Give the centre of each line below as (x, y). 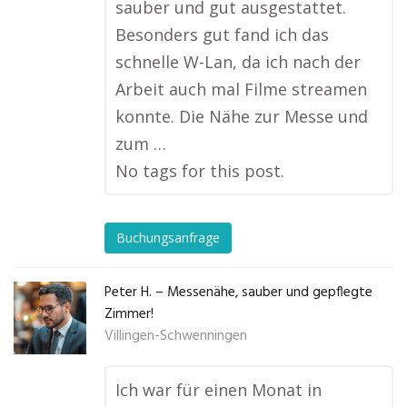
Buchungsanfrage (168, 238)
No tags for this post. (200, 171)
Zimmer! (129, 314)
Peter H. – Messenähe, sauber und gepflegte (238, 293)
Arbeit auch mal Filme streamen (241, 89)
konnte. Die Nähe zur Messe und (242, 116)
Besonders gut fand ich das (222, 35)
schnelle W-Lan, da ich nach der (238, 62)
